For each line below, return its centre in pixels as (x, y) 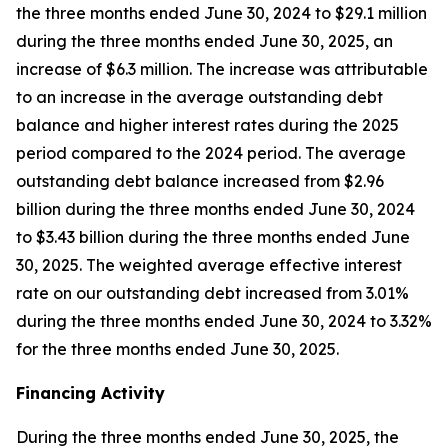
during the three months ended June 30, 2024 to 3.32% (224, 321)
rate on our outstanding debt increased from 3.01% (212, 293)
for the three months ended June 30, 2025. (177, 349)
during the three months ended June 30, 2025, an (204, 41)
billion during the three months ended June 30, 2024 (215, 209)
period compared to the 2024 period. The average (211, 153)
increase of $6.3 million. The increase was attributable (222, 69)
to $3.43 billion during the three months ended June (213, 237)
